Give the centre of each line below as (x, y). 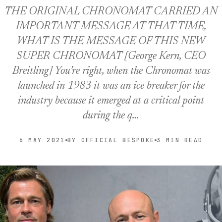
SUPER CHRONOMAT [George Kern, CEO (111, 56)
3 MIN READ (180, 140)
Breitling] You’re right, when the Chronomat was (111, 71)
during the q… (111, 116)
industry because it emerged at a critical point (111, 101)
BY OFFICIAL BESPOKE (111, 140)
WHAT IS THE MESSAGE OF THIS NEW (111, 42)
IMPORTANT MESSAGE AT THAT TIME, (111, 27)
